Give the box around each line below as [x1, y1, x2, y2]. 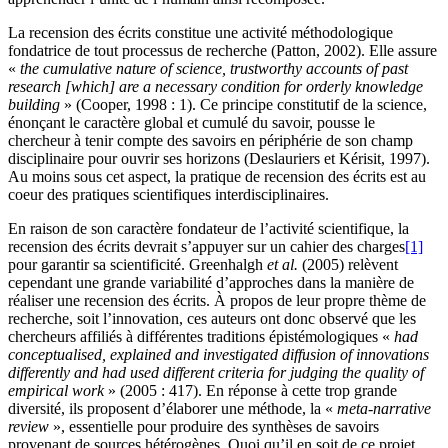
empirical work [8, 382, 104, 400]
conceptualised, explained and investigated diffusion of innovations [8, 346, 429, 364]
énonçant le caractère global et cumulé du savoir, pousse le [8, 114, 375, 132]
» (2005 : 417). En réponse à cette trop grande [104, 382, 397, 400]
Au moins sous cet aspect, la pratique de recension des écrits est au [8, 168, 426, 186]
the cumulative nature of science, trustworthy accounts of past [20, 60, 408, 78]
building [8, 96, 60, 114]
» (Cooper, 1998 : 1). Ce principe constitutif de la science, [60, 96, 427, 114]
